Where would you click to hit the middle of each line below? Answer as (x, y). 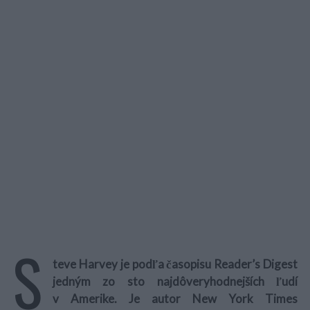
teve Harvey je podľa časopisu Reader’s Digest (175, 264)
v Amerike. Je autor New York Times (175, 299)
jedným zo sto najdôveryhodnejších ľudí (175, 281)
